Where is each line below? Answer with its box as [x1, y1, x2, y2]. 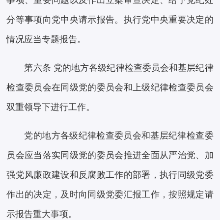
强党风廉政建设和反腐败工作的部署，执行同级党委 [6, 170, 214, 180]
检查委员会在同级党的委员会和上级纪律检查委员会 [6, 82, 214, 93]
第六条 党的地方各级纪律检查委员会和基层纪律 [24, 63, 214, 73]
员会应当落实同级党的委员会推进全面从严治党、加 [6, 150, 214, 161]
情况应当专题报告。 [6, 34, 86, 45]
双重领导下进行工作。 [6, 102, 95, 112]
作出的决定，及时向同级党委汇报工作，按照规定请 [6, 190, 214, 200]
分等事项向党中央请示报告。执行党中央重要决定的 [6, 15, 214, 25]
